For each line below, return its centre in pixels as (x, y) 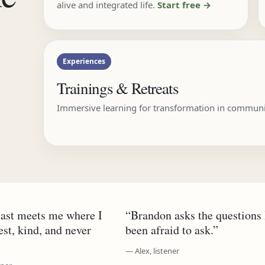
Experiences (84, 61)
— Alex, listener (152, 251)
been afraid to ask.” (172, 230)
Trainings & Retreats (117, 88)
